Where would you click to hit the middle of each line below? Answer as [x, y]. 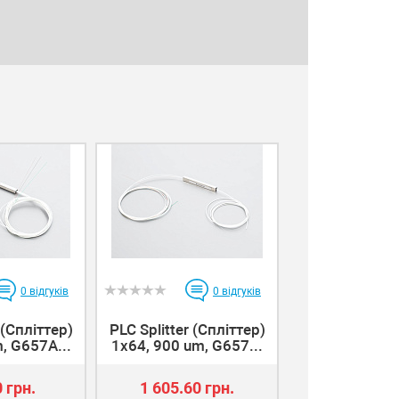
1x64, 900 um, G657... [187, 345]
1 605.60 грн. [187, 387]
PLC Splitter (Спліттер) [187, 329]
